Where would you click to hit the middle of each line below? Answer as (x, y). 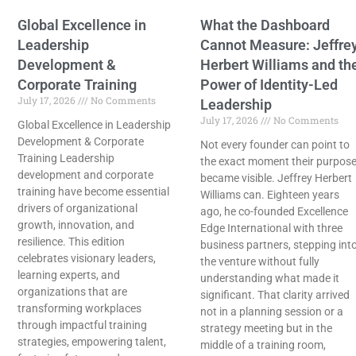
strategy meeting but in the (266, 329)
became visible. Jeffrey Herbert (276, 178)
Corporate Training (77, 85)
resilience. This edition (71, 242)
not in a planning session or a (272, 312)
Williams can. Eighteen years (270, 195)
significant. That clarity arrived (275, 295)
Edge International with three (271, 228)
